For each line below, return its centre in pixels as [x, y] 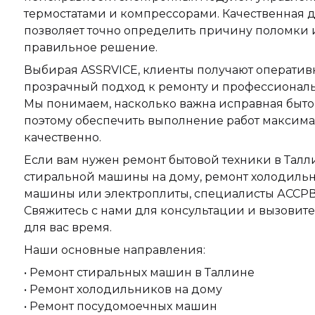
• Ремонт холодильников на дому [123, 289]
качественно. [62, 137]
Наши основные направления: [114, 250]
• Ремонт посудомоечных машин [120, 306]
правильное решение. [90, 47]
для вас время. [67, 227]
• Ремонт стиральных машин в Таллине [139, 272]
